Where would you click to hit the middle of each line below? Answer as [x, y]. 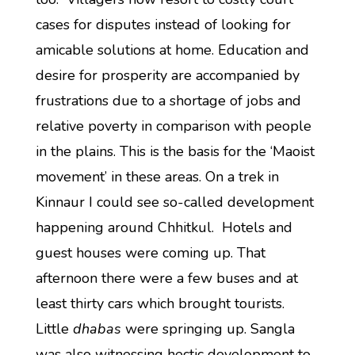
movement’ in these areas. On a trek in [157, 177]
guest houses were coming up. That [150, 253]
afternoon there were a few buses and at [166, 278]
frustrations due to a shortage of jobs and [168, 101]
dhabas [97, 329]
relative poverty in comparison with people [173, 126]
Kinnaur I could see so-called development [174, 202]
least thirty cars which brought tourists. [162, 303]
